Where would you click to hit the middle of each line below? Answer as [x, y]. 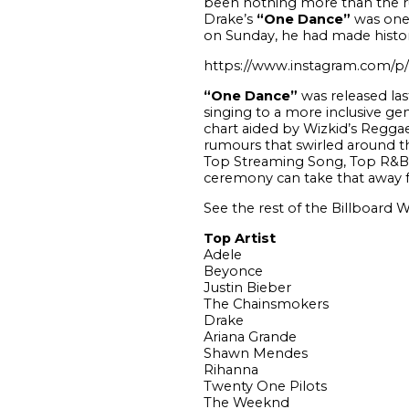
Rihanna [231, 369]
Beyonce [233, 271]
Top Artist [239, 238]
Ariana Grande [250, 336]
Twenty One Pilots [265, 386]
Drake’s [230, 19]
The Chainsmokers [266, 304]
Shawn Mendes [255, 353]
